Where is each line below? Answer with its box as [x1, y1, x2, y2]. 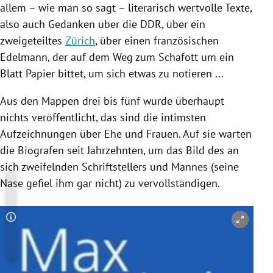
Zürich [65, 33, 95, 48]
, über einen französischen [95, 33, 219, 48]
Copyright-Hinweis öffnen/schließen [10, 216, 187, 232]
